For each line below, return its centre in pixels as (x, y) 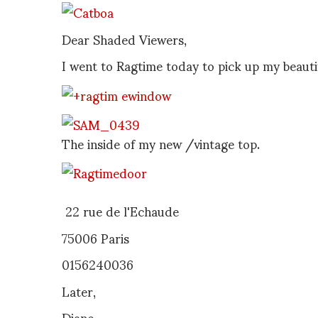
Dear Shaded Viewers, (124, 38)
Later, (79, 290)
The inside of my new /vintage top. (161, 143)
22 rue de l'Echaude (120, 211)
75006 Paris (95, 237)
